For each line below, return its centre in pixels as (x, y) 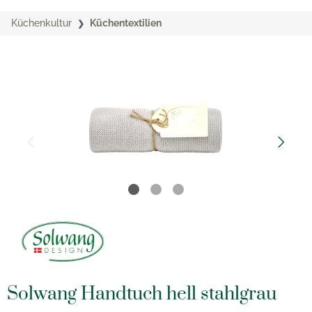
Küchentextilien (126, 23)
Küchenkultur (41, 23)
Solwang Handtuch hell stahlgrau (142, 294)
